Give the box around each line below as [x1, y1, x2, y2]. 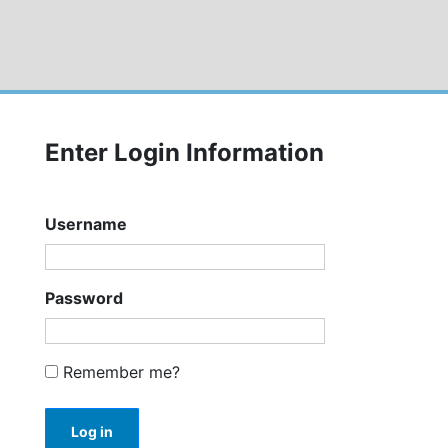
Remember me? [58, 362, 180, 382]
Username [45, 214, 127, 234]
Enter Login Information [45, 138, 324, 167]
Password [45, 288, 123, 308]
